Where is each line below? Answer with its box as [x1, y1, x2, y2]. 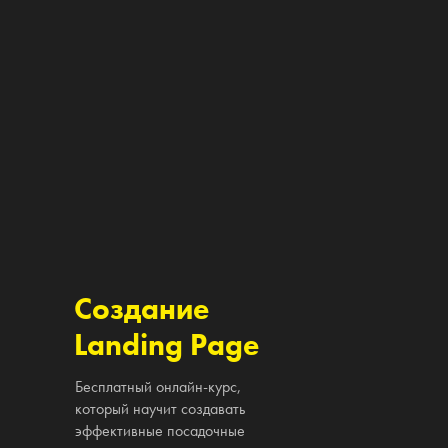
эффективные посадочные [75, 420, 245, 441]
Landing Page [74, 326, 259, 364]
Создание [74, 290, 209, 328]
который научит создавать [75, 398, 245, 419]
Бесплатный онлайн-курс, [75, 376, 241, 397]
